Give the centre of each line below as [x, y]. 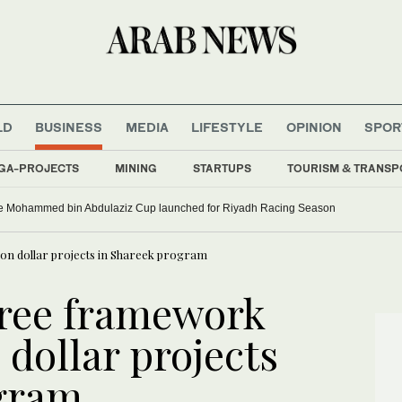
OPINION [314, 127]
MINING [136, 168]
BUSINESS [69, 127]
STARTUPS [222, 168]
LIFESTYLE [227, 127]
